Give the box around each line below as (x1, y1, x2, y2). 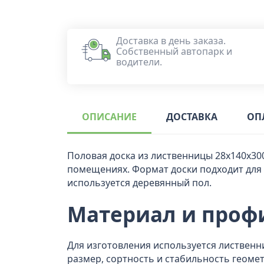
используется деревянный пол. (67, 176, 212, 189)
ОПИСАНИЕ (82, 110, 137, 123)
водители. (116, 55, 162, 68)
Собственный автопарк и (116, 45, 232, 58)
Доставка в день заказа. (116, 34, 226, 47)
